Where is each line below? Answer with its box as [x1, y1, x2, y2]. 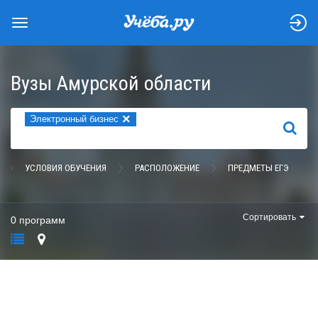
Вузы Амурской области [11, 72, 212, 95]
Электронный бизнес [30, 114, 119, 124]
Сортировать [243, 212, 296, 222]
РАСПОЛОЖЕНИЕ [135, 163, 199, 173]
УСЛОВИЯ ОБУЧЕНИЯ [25, 163, 106, 173]
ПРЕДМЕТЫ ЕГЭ [228, 163, 289, 173]
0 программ [11, 214, 65, 226]
